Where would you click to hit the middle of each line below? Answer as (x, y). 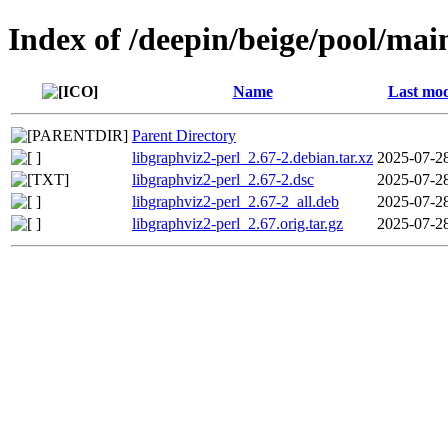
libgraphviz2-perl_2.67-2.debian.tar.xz (252, 157)
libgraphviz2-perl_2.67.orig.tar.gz (237, 223)
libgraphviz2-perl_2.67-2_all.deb (235, 201)
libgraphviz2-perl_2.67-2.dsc (223, 179)
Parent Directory (184, 135)
